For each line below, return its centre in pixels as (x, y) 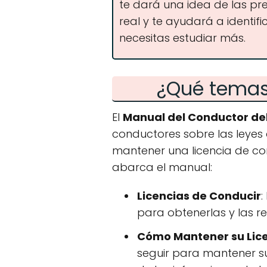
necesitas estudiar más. (182, 38)
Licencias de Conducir (199, 195)
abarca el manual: (162, 167)
